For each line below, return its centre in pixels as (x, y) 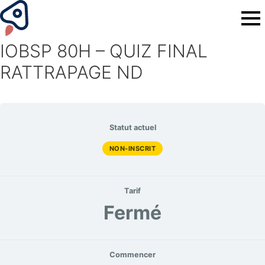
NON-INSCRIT (132, 149)
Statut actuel (132, 127)
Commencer (132, 254)
